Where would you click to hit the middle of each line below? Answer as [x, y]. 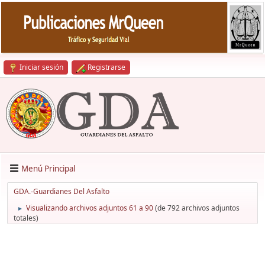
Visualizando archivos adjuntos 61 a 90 [90, 208]
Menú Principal [48, 168]
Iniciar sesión [41, 67]
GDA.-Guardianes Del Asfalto [62, 192]
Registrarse [106, 67]
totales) [26, 218]
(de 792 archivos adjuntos [196, 208]
